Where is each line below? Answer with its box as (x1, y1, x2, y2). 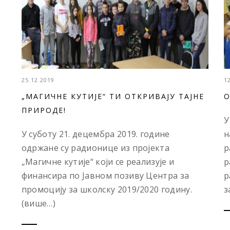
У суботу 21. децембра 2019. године (21, 128, 170, 140)
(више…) (21, 198, 56, 209)
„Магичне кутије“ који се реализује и (21, 156, 175, 168)
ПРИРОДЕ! (21, 105, 66, 116)
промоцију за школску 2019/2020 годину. (21, 184, 195, 196)
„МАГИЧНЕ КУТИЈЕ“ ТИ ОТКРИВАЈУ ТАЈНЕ (21, 91, 204, 102)
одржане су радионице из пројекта (21, 142, 170, 154)
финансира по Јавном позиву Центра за (21, 170, 189, 182)
